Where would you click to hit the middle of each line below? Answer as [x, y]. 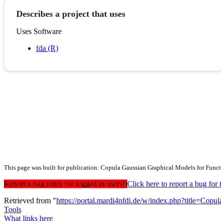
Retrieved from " [30, 201]
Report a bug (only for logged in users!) [66, 184]
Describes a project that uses [71, 14]
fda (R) [47, 48]
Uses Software [39, 32]
